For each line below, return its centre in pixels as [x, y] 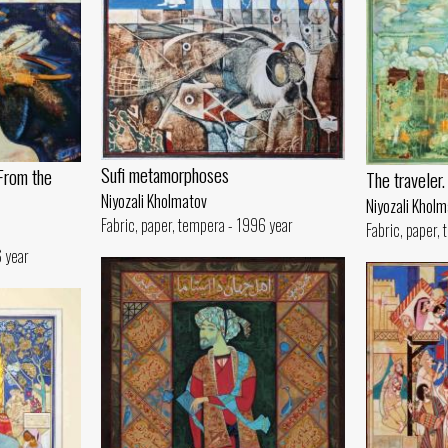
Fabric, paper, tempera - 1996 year [197, 225]
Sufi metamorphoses [165, 175]
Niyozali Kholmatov [154, 201]
